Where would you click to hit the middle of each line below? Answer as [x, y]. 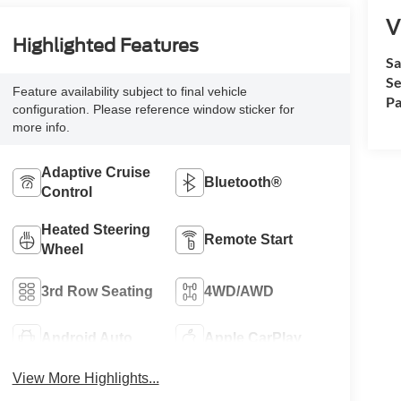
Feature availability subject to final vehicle [129, 91]
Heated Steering [95, 229]
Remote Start [249, 239]
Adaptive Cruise [95, 172]
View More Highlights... [85, 378]
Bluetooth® [243, 182]
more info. [41, 127]
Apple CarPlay [253, 337]
